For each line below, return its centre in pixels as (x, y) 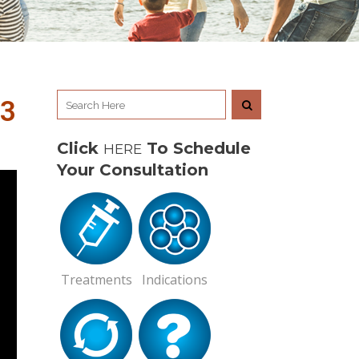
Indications (175, 280)
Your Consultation (133, 170)
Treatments (96, 280)
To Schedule (196, 148)
